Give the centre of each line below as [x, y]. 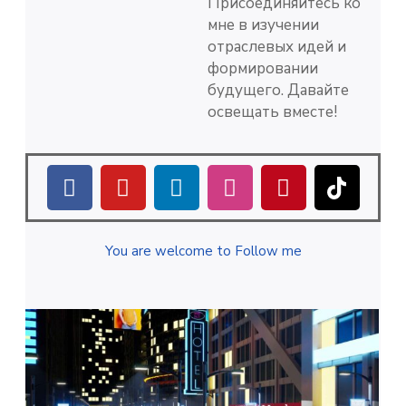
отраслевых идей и [277, 46]
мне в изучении [263, 24]
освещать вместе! [272, 111]
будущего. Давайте [278, 90]
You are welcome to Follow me [203, 251]
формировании [263, 68]
